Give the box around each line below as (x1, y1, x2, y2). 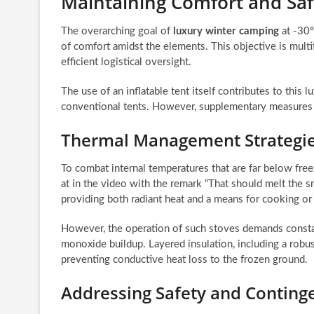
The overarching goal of (61, 25, 173, 36)
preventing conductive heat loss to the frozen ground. (61, 254, 308, 265)
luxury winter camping (173, 25, 279, 36)
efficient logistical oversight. (61, 56, 191, 67)
